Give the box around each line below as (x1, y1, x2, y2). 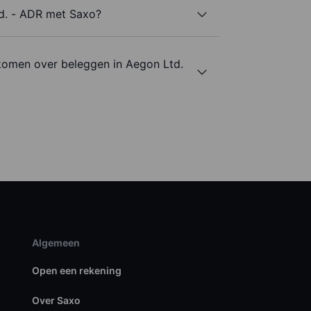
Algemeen (31, 237, 80, 249)
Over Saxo (31, 294, 81, 307)
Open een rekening (31, 264, 121, 277)
